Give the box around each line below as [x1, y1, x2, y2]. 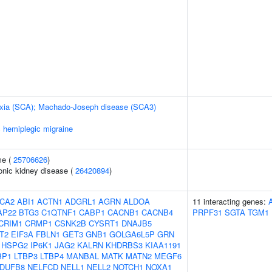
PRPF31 [192, 206, 222, 218]
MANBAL [66, 250, 99, 262]
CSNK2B [55, 217, 86, 229]
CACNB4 [141, 206, 173, 218]
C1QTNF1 [41, 206, 76, 218]
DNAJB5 [121, 217, 152, 229]
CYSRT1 [89, 217, 119, 229]
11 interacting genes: [192, 195, 268, 207]
